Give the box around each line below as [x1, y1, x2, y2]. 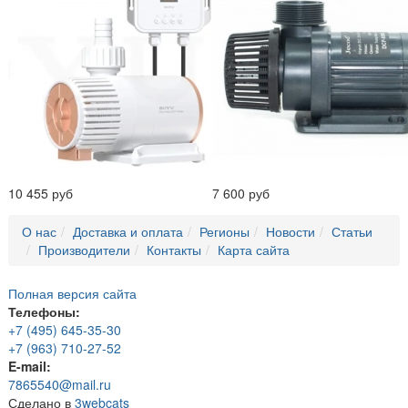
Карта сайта [218, 240, 290, 259]
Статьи [331, 221, 372, 240]
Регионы [199, 221, 250, 240]
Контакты [147, 240, 201, 259]
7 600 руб [212, 183, 270, 202]
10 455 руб [8, 183, 73, 202]
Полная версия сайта [8, 283, 137, 302]
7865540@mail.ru [8, 374, 111, 393]
